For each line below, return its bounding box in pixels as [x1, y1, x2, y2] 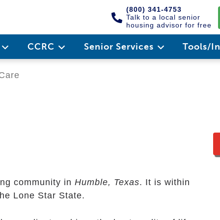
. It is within [139, 177, 190, 187]
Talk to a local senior [126, 13, 200, 21]
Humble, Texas [75, 177, 139, 187]
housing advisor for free [126, 21, 212, 29]
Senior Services [83, 41, 156, 52]
